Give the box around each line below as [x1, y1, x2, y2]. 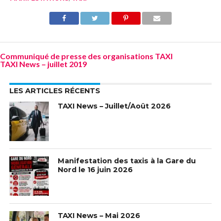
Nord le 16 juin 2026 [58, 165, 133, 175]
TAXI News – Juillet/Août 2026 [58, 102, 171, 111]
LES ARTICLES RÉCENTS [9, 86, 100, 96]
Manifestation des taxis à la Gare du [58, 156, 196, 166]
